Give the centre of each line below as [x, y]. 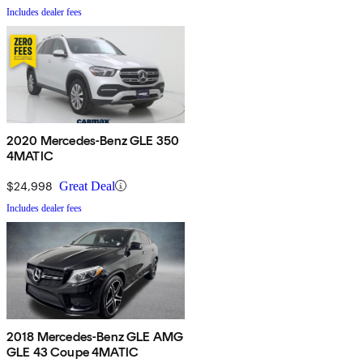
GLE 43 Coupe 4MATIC [73, 352]
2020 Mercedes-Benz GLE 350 [93, 140]
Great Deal [87, 186]
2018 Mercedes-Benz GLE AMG [95, 336]
